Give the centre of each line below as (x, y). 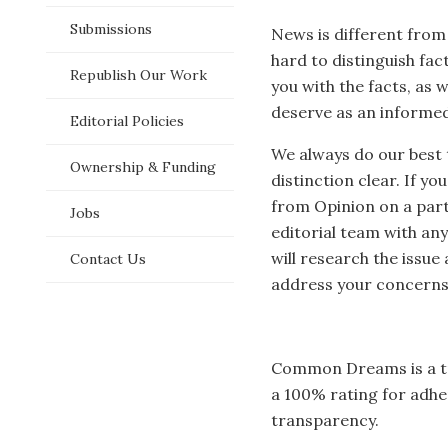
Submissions (111, 29)
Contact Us (108, 259)
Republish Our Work (138, 75)
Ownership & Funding (143, 167)
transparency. (324, 420)
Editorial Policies (127, 121)
